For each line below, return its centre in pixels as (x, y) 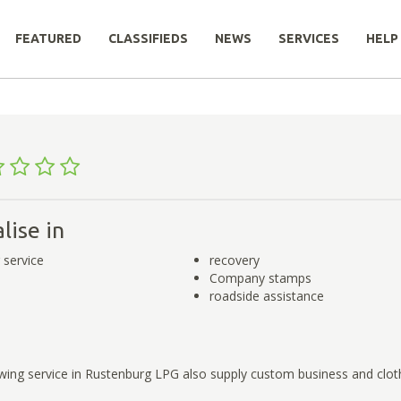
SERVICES (309, 38)
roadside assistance (266, 295)
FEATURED (48, 38)
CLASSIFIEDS (148, 38)
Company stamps (260, 277)
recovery (234, 260)
